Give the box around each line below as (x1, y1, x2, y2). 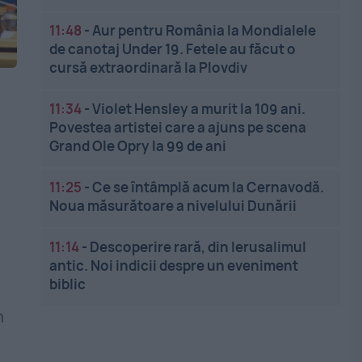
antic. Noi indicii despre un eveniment (49, 256, 299, 275)
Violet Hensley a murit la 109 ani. (92, 99, 306, 118)
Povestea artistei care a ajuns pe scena (49, 118, 307, 137)
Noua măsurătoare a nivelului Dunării (49, 196, 297, 215)
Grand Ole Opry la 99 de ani (49, 137, 227, 155)
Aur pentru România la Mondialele (92, 21, 317, 40)
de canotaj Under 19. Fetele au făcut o (49, 40, 297, 58)
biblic (49, 275, 86, 293)
